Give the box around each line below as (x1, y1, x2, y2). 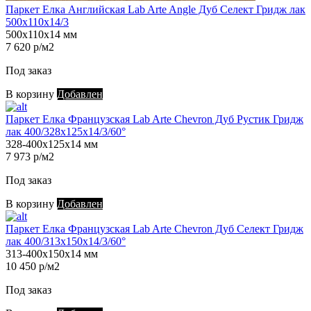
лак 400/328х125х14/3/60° (6, 126, 126, 138)
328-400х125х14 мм (6, 138, 98, 151)
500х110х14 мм (6, 28, 77, 41)
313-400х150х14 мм (6, 248, 98, 260)
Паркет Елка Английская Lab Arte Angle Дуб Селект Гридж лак (6, 3, 305, 16)
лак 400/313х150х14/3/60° (6, 235, 126, 248)
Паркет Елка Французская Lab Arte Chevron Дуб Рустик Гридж (6, 113, 303, 126)
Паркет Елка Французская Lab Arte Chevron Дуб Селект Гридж (6, 223, 303, 235)
